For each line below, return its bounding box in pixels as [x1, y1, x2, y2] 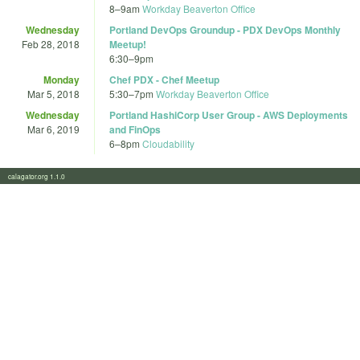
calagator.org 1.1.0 [8, 170, 75, 181]
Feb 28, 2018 [22, 36, 80, 51]
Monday [43, 72, 80, 87]
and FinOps [109, 121, 161, 137]
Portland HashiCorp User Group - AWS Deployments [109, 107, 348, 122]
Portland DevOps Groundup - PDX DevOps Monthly [109, 22, 341, 37]
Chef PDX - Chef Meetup [109, 72, 219, 87]
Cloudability [142, 136, 194, 150]
